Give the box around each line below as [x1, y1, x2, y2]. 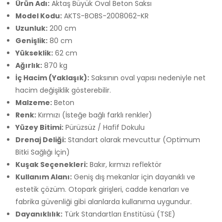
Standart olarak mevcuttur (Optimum [66, 134, 200, 145]
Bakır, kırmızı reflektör [88, 159, 162, 169]
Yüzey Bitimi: [15, 122, 63, 132]
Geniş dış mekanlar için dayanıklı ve [72, 171, 195, 182]
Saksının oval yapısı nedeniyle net [89, 72, 206, 83]
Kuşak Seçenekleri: [15, 159, 88, 169]
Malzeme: [15, 97, 52, 108]
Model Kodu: [15, 10, 62, 21]
